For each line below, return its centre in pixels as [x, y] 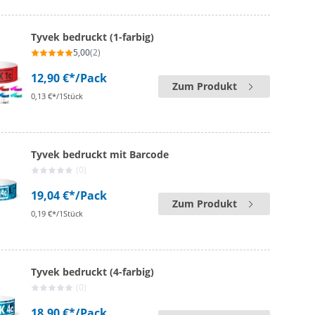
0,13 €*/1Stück [57, 96]
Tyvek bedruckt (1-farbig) [93, 37]
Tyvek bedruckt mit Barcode [100, 154]
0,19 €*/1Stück [57, 213]
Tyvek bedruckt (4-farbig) [93, 272]
